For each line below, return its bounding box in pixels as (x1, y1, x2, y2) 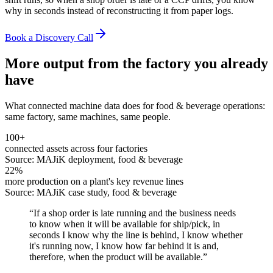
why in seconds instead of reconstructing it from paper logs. (5, 5, 233, 16)
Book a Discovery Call (5, 32, 93, 43)
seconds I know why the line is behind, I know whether (29, 229, 243, 240)
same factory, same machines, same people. (5, 111, 171, 122)
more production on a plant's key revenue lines (5, 175, 183, 186)
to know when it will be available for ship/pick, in (29, 218, 220, 229)
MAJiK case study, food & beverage (37, 186, 177, 197)
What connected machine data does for (5, 100, 156, 111)
